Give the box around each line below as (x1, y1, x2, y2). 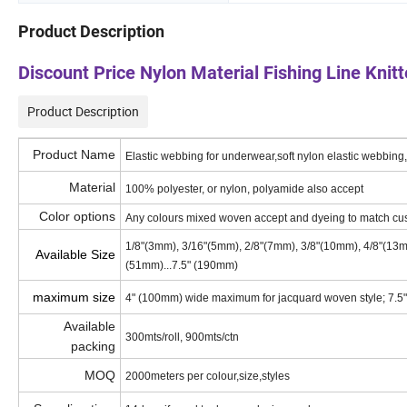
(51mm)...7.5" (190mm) (125, 259, 238, 273)
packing (71, 339, 115, 354)
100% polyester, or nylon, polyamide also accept (125, 183, 363, 196)
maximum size (33, 290, 115, 305)
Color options (39, 209, 115, 224)
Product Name (33, 147, 115, 163)
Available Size (35, 247, 115, 263)
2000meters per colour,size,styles (125, 370, 290, 383)
